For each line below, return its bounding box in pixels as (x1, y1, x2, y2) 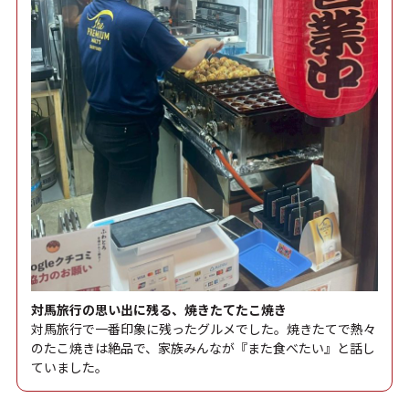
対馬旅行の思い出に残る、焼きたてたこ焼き (30, 300, 287, 320)
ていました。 (30, 358, 108, 377)
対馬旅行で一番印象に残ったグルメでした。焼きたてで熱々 (30, 320, 376, 339)
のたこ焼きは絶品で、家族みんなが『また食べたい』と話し (30, 339, 375, 358)
